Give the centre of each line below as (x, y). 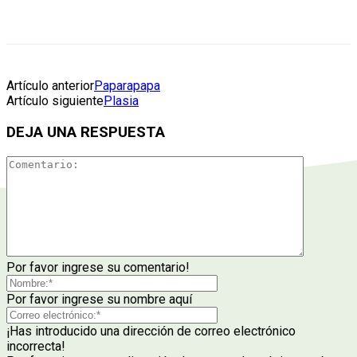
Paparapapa (127, 86)
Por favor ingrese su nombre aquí (99, 299)
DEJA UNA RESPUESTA (86, 132)
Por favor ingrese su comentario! (98, 267)
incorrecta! (36, 346)
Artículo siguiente (55, 101)
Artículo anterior (50, 86)
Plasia (121, 101)
